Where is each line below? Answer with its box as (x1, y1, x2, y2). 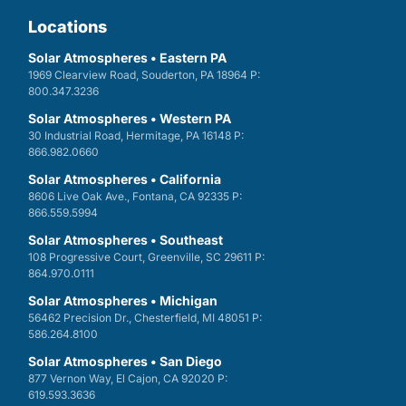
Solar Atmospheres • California (27, 171, 221, 187)
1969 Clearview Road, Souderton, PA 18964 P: (27, 68, 260, 82)
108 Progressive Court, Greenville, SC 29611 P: (27, 250, 265, 264)
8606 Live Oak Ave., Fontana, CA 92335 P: (27, 189, 242, 203)
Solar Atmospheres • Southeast (27, 232, 223, 247)
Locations (27, 17, 107, 36)
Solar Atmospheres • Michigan (27, 293, 217, 308)
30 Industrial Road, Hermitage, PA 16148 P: (27, 129, 244, 142)
